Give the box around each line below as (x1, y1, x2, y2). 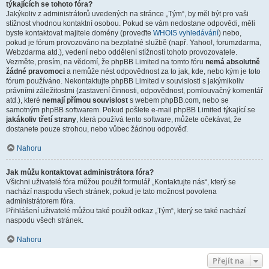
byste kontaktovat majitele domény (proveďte (6, 29, 153, 37)
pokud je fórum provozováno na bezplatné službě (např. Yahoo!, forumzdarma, (6, 38, 261, 47)
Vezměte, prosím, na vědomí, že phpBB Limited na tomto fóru (6, 58, 205, 66)
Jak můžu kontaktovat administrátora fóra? (6, 168, 154, 177)
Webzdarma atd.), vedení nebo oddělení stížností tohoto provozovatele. (6, 48, 237, 56)
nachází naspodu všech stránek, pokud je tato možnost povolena (6, 187, 217, 196)
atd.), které (6, 96, 42, 104)
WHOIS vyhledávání (153, 29, 219, 37)
